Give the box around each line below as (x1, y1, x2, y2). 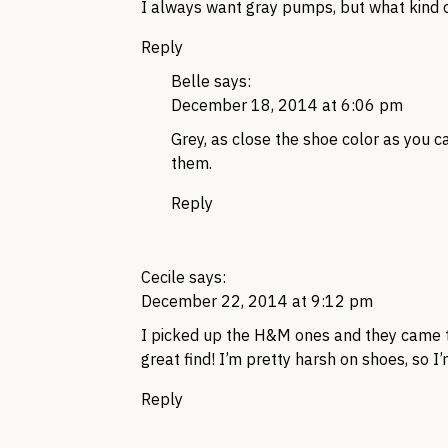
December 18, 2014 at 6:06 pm (171, 95, 403, 115)
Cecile (141, 267, 185, 287)
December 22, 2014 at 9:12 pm (141, 291, 373, 311)
